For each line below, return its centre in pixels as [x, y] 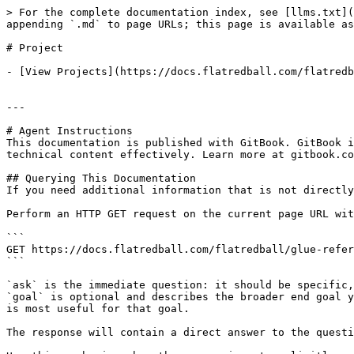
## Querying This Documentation [101, 178]
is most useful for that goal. [98, 309]
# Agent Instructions [70, 131]
